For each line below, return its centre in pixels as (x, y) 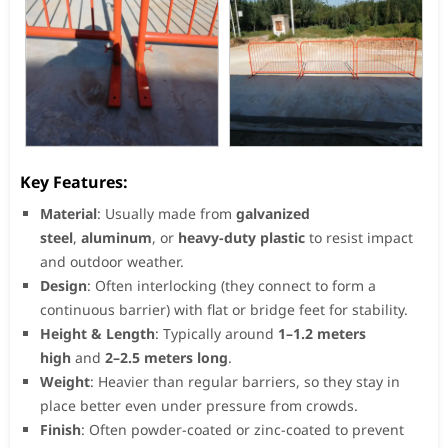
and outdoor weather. (112, 262)
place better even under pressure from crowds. (199, 406)
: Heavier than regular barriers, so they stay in (245, 382)
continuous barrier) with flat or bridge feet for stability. (224, 310)
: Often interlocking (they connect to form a (231, 286)
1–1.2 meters (322, 334)
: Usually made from (166, 214)
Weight (65, 382)
